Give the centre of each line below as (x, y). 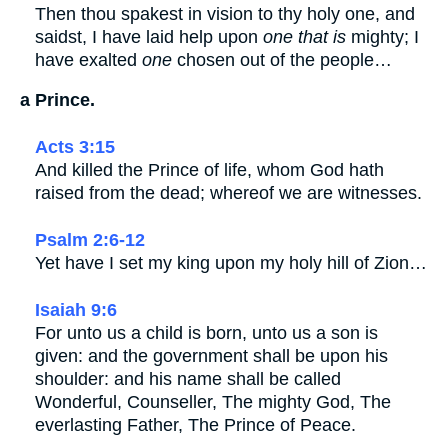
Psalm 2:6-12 (90, 240)
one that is (304, 36)
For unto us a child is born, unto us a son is (206, 333)
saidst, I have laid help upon (149, 36)
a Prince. (57, 100)
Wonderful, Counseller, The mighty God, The (213, 402)
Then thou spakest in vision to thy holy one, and (225, 13)
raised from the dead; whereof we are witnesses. (228, 193)
